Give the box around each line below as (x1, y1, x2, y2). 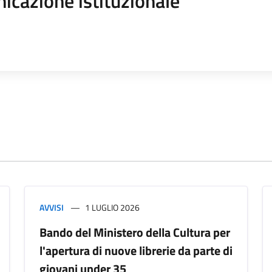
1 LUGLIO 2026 (85, 201, 140, 214)
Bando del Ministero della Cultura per (39, 223, 230, 242)
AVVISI (39, 201, 64, 214)
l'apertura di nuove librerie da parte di (39, 241, 233, 260)
